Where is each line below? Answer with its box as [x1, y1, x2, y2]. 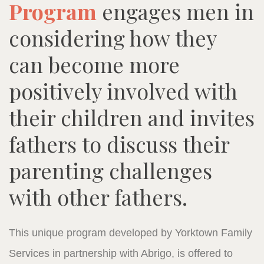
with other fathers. [9, 182, 187, 211]
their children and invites [9, 103, 255, 131]
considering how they [9, 23, 216, 52]
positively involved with [9, 76, 237, 105]
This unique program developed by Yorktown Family [9, 226, 252, 239]
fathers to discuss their [9, 129, 229, 158]
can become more [9, 49, 180, 78]
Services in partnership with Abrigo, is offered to [9, 247, 233, 259]
